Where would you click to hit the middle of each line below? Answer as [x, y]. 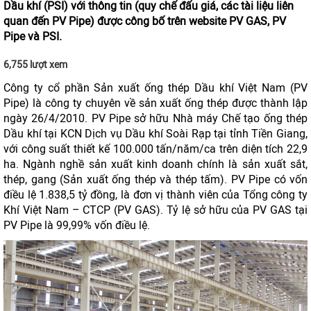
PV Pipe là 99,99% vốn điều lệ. [77, 225]
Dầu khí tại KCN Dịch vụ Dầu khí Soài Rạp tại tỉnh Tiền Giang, [155, 134]
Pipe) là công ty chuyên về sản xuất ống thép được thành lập [155, 103]
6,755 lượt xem [35, 65]
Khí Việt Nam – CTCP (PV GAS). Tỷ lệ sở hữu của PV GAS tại [155, 210]
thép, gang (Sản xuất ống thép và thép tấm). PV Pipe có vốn [155, 179]
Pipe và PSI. [33, 36]
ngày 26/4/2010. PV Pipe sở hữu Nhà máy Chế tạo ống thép [155, 118]
